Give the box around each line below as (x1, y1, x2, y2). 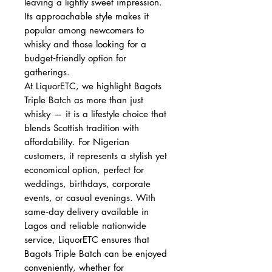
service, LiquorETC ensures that (24, 233, 149, 245)
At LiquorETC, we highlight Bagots (24, 80, 161, 92)
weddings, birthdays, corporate (24, 177, 151, 189)
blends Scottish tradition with (24, 121, 139, 134)
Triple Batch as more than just (24, 93, 143, 106)
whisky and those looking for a (24, 38, 146, 50)
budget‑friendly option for (24, 52, 126, 64)
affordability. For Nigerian (24, 135, 129, 148)
